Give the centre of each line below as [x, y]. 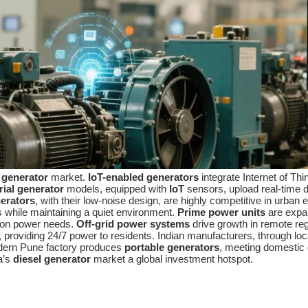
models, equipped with [117, 189]
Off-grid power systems [133, 224]
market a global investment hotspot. [172, 259]
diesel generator [52, 259]
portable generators [172, 247]
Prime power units [221, 212]
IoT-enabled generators [143, 177]
